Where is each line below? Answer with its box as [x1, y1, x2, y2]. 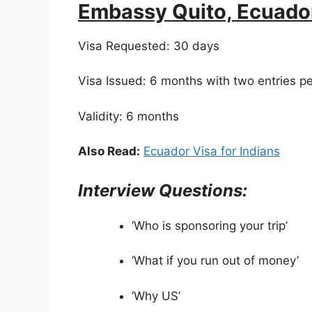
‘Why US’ [131, 288, 180, 303]
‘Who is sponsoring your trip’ [131, 218, 288, 233]
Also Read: [78, 144, 140, 159]
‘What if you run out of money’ [131, 253, 299, 268]
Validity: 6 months [78, 109, 179, 123]
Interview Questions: [78, 180, 247, 201]
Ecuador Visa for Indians [143, 144, 280, 159]
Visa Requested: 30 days [78, 38, 219, 53]
